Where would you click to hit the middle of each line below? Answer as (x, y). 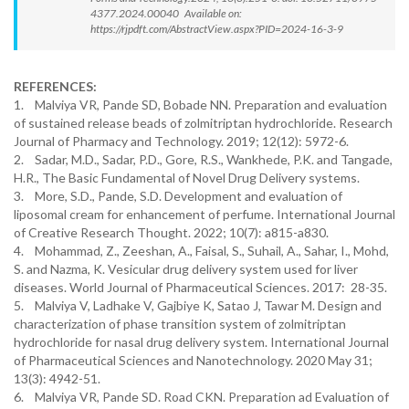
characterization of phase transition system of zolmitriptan (180, 324)
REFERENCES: (55, 86)
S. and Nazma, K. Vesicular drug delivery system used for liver (186, 269)
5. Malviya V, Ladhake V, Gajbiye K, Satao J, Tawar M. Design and (198, 305)
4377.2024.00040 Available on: (166, 13)
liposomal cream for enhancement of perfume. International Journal (204, 214)
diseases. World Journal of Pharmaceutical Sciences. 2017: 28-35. (200, 287)
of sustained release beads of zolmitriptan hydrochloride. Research (203, 123)
